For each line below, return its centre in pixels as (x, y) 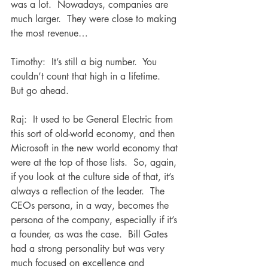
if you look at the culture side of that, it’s (94, 177)
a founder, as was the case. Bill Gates (91, 234)
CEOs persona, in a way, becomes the (91, 205)
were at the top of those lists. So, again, (95, 162)
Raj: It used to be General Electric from (93, 119)
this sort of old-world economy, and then (94, 134)
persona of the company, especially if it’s (95, 220)
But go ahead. (40, 91)
